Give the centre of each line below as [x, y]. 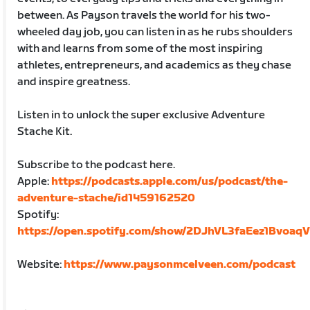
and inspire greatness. [74, 82]
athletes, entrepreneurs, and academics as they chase [155, 65]
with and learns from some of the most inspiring [140, 48]
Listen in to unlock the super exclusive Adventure [142, 115]
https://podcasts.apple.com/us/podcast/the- [170, 181]
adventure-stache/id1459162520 [107, 198]
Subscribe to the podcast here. [97, 165]
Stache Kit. [45, 131]
